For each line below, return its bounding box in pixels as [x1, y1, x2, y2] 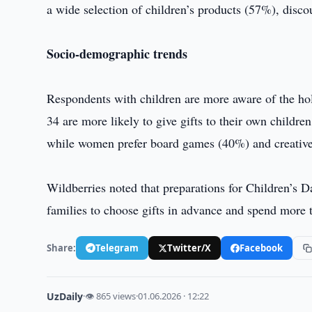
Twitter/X [167, 241, 212, 254]
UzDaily [47, 290, 84, 303]
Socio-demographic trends [47, 45, 188, 63]
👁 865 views [85, 290, 136, 302]
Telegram [95, 241, 139, 254]
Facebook [240, 241, 283, 254]
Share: [47, 241, 77, 254]
